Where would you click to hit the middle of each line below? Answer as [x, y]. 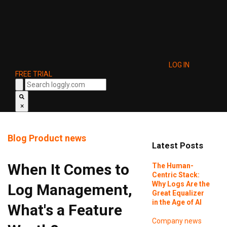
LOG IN [179, 65]
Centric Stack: [176, 175]
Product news [58, 138]
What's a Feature [65, 210]
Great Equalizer [178, 193]
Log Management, [70, 190]
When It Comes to [68, 169]
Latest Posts [177, 146]
